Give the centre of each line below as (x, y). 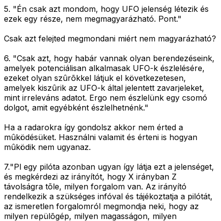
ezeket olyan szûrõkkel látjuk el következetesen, (95, 78)
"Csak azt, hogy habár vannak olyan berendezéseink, (114, 58)
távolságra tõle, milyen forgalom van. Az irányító (95, 187)
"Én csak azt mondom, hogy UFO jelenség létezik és (111, 9)
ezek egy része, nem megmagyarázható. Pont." (93, 19)
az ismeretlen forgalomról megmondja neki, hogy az (101, 206)
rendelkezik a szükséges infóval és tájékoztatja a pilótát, (108, 197)
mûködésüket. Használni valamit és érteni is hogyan (101, 137)
